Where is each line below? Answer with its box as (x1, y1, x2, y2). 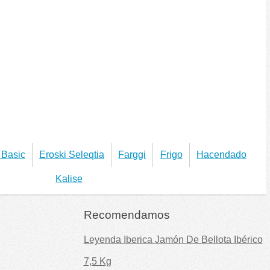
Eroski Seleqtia (39, 149, 104, 160)
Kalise (55, 173, 83, 184)
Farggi (118, 149, 146, 160)
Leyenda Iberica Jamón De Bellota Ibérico (83, 234, 263, 245)
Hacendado (196, 149, 246, 160)
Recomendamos (83, 208, 170, 221)
